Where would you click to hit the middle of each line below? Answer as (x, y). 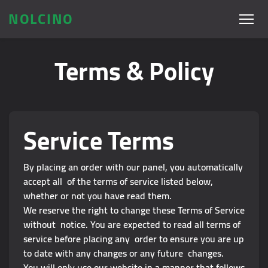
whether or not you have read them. (98, 196)
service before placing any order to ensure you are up (134, 239)
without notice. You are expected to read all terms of (132, 224)
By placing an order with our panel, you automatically (133, 167)
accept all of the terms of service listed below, (118, 181)
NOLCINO (41, 19)
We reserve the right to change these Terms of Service (134, 210)
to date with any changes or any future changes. (124, 253)
